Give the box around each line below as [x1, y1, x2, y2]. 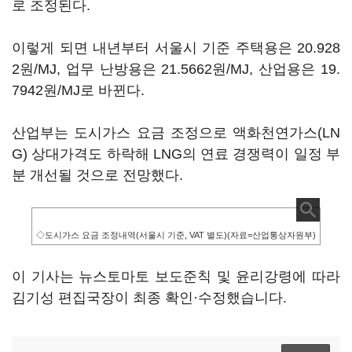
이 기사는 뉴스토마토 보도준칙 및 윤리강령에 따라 [12, 269, 340, 284]
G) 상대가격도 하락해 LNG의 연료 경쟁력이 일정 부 [12, 146, 340, 162]
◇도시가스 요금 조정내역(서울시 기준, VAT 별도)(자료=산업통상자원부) [36, 230, 316, 240]
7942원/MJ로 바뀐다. [12, 82, 145, 98]
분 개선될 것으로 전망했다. [12, 167, 183, 183]
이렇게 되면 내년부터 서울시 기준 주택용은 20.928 [12, 40, 340, 56]
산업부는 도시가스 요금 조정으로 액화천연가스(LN [12, 125, 340, 141]
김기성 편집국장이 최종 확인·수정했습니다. [12, 290, 287, 306]
